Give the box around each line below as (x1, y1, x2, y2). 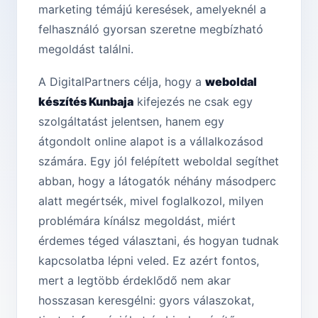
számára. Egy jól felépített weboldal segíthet (38, 154, 279, 169)
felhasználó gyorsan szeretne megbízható (38, 22, 263, 37)
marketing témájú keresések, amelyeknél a (38, 2, 266, 17)
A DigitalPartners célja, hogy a (38, 75, 205, 89)
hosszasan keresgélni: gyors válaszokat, (38, 293, 254, 308)
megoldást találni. (38, 42, 133, 57)
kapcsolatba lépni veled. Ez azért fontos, (38, 253, 259, 268)
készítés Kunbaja (38, 94, 133, 109)
